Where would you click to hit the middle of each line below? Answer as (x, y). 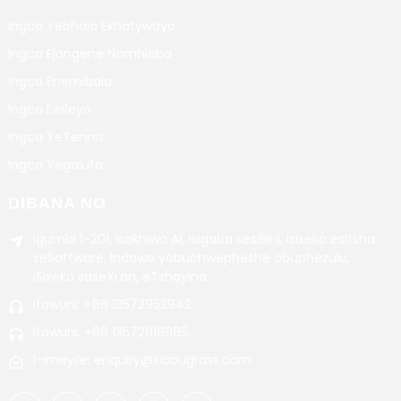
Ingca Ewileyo (49, 109)
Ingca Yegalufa (55, 164)
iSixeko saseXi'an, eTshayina (119, 276)
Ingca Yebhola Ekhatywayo (91, 26)
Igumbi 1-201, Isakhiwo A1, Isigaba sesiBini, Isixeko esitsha (204, 239)
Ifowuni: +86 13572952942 (112, 304)
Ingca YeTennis (55, 137)
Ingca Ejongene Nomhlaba (90, 53)
